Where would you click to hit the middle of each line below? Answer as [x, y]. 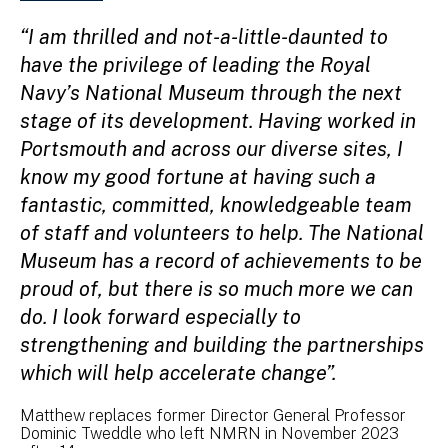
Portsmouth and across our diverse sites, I [211, 149]
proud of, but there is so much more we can [216, 289]
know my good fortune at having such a [198, 177]
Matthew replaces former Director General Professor [213, 415]
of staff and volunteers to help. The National [222, 233]
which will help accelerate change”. [180, 373]
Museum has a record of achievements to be [221, 261]
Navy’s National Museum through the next [211, 93]
